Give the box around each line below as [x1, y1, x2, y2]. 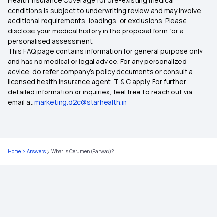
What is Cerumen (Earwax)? [51, 148, 114, 155]
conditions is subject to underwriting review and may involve [8, 6, 201, 15]
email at [8, 97, 33, 107]
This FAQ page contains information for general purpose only [8, 46, 202, 56]
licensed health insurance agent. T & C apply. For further [8, 77, 186, 86]
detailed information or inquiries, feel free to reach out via [8, 87, 192, 96]
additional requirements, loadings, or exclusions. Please [8, 16, 187, 25]
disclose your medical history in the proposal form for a [8, 26, 184, 35]
